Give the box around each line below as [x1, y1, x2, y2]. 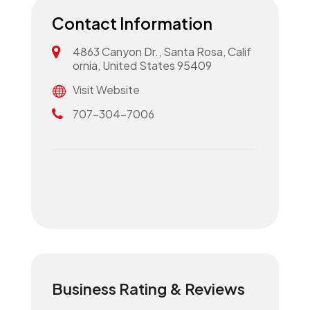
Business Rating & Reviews [51, 279, 245, 298]
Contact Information [51, 13, 212, 33]
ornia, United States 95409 [72, 58, 212, 73]
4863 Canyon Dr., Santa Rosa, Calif [72, 44, 251, 59]
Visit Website [72, 82, 140, 97]
